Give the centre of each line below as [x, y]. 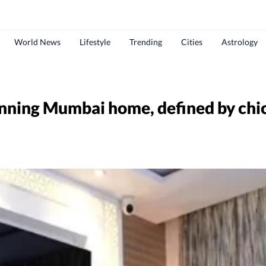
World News [37, 42]
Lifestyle [95, 42]
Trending [146, 42]
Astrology [240, 42]
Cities [192, 42]
